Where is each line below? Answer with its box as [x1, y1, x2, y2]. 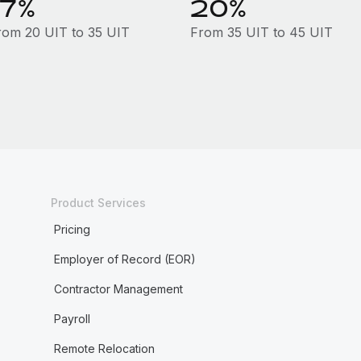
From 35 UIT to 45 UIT [189, 24, 333, 40]
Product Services [50, 196, 146, 210]
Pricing [53, 222, 90, 236]
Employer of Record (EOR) [53, 252, 196, 266]
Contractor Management [53, 282, 183, 296]
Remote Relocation [53, 342, 155, 355]
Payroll [53, 312, 90, 326]
